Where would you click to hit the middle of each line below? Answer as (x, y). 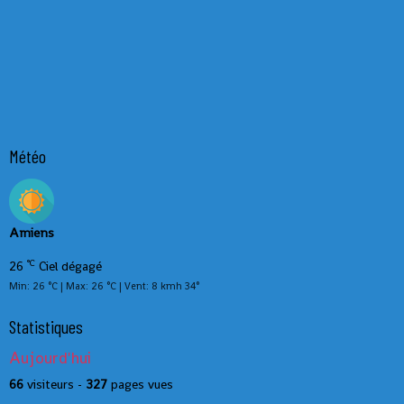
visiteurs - (55, 384)
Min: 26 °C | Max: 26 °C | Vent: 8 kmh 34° (104, 285)
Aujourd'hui (50, 358)
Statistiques (46, 326)
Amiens (32, 232)
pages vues (140, 384)
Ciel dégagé (69, 266)
